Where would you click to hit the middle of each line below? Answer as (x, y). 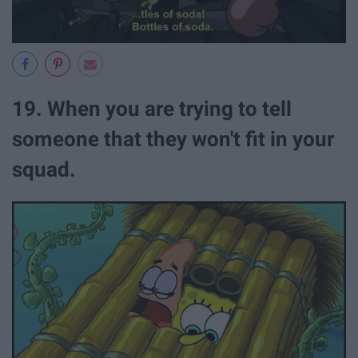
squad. (44, 169)
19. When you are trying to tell (152, 109)
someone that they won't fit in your (173, 139)
